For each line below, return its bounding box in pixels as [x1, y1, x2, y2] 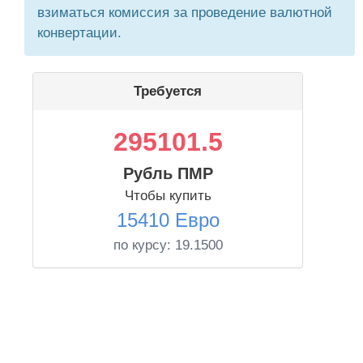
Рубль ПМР [122, 164, 213, 182]
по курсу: [113, 237, 175, 253]
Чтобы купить [124, 188, 211, 203]
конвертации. [37, 25, 122, 41]
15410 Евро [116, 209, 220, 231]
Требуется [134, 83, 202, 99]
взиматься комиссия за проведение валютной [37, 5, 332, 20]
